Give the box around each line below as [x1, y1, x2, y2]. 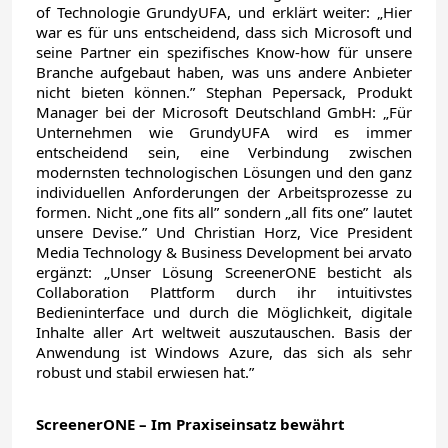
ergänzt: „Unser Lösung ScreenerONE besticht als [36, 262, 412, 282]
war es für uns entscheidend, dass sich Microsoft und [36, 22, 412, 42]
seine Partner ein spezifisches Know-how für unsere [36, 42, 412, 62]
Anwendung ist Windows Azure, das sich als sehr [36, 342, 412, 362]
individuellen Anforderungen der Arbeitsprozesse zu [36, 182, 412, 202]
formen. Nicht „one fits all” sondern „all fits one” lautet [36, 202, 412, 222]
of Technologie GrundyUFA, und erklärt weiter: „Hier [36, 2, 412, 22]
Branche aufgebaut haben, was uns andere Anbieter [36, 62, 412, 82]
